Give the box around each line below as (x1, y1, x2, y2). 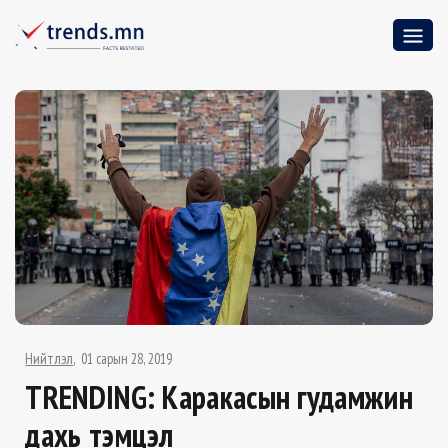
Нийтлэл (25, 349, 74, 369)
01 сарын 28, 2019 (81, 349, 173, 369)
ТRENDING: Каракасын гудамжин (25, 376, 413, 419)
